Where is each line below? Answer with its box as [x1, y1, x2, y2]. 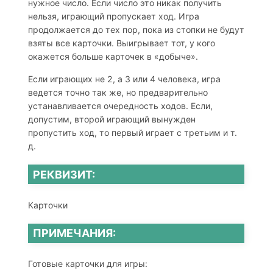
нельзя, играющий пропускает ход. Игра [27, 11, 199, 22]
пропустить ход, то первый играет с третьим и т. [27, 127, 237, 138]
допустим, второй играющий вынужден [27, 114, 196, 125]
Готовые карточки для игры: [27, 258, 147, 269]
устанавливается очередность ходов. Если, [27, 101, 213, 112]
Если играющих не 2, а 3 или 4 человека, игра [27, 74, 221, 85]
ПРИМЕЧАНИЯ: [33, 227, 116, 240]
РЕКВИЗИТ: [33, 168, 96, 181]
